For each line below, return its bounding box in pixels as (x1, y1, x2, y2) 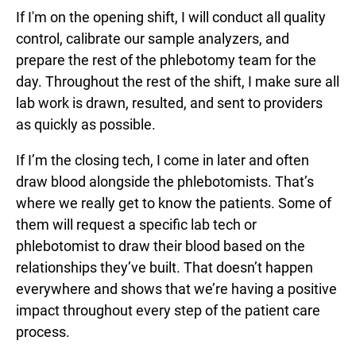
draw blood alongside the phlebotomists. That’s (16, 172, 314, 190)
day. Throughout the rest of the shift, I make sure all (16, 72, 339, 90)
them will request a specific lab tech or (16, 215, 257, 233)
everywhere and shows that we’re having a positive (16, 280, 337, 297)
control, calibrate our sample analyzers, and (16, 29, 289, 47)
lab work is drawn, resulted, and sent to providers (16, 94, 323, 111)
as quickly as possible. (16, 115, 156, 133)
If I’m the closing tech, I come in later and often (16, 151, 309, 168)
